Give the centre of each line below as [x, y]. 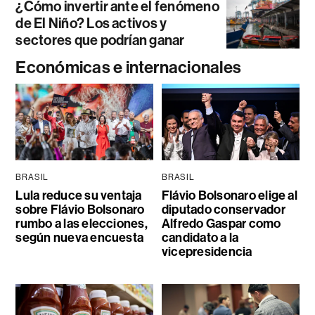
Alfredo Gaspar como [221, 224]
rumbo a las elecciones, [82, 224]
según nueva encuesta [80, 238]
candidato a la [200, 238]
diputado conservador [223, 210]
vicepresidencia [207, 252]
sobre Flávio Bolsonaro [80, 210]
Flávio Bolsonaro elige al [229, 196]
